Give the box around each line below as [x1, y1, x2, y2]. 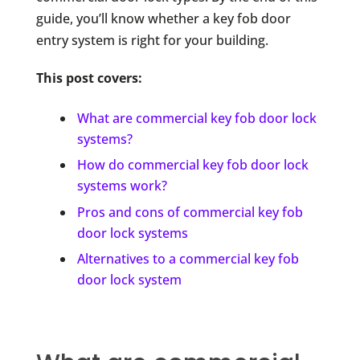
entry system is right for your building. [35, 31, 268, 49]
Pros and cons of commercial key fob [76, 202, 303, 221]
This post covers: [35, 68, 142, 87]
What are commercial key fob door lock [76, 108, 317, 127]
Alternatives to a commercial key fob [76, 249, 299, 268]
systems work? [76, 177, 167, 195]
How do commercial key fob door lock [76, 156, 309, 174]
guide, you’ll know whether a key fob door [35, 9, 291, 27]
